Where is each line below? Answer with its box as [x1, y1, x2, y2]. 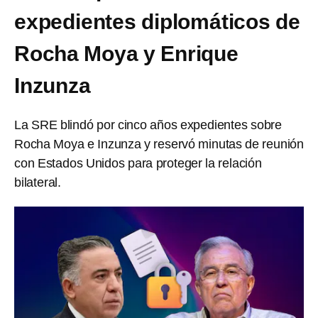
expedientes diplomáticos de [14, 10, 300, 33]
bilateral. [14, 175, 61, 190]
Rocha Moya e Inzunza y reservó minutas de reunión [14, 137, 304, 151]
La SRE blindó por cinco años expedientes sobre [14, 118, 282, 132]
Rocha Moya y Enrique [14, 42, 238, 65]
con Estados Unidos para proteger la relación [14, 156, 262, 170]
